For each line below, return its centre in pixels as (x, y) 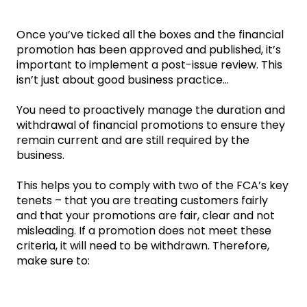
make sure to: (53, 260)
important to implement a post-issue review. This (149, 64)
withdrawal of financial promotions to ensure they (151, 125)
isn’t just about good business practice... (123, 79)
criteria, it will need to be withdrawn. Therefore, (143, 245)
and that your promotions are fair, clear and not (146, 215)
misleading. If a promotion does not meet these (144, 230)
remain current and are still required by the (133, 140)
